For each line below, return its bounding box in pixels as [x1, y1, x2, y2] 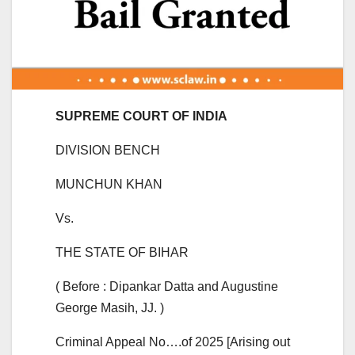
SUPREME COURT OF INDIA [55, 109, 227, 123]
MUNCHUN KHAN [55, 177, 162, 191]
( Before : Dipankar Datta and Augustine [55, 279, 278, 293]
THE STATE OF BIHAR [55, 245, 189, 259]
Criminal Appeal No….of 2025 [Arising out [55, 334, 290, 349]
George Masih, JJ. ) [55, 300, 164, 315]
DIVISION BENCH [55, 143, 160, 157]
